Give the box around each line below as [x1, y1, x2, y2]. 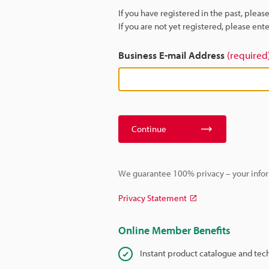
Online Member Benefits [118, 223, 231, 237]
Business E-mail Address [118, 49, 227, 61]
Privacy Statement [118, 192, 187, 204]
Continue [131, 123, 166, 134]
